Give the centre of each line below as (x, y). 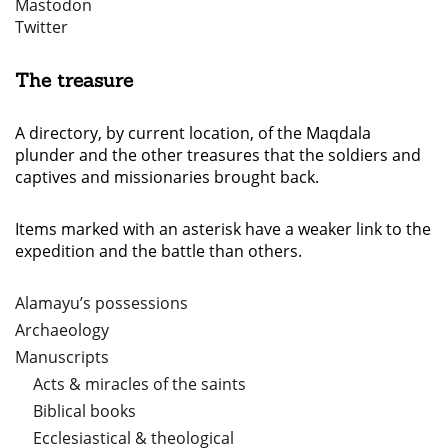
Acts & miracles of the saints (139, 384)
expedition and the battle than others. (158, 251)
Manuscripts (62, 357)
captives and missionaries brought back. (167, 177)
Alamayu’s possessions (101, 303)
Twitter (41, 27)
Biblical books (84, 411)
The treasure (74, 80)
